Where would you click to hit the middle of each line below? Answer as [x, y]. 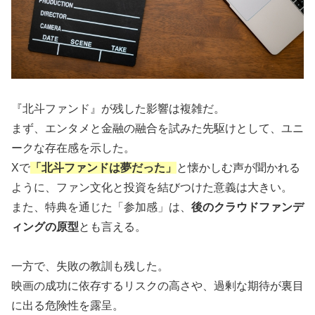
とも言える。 [112, 226]
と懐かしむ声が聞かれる [238, 167]
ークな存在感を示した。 [73, 148]
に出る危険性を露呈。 [67, 306]
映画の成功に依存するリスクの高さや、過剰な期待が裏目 [157, 286]
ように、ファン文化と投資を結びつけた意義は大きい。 [152, 187]
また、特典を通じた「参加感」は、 [101, 207]
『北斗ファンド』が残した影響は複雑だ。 [118, 108]
